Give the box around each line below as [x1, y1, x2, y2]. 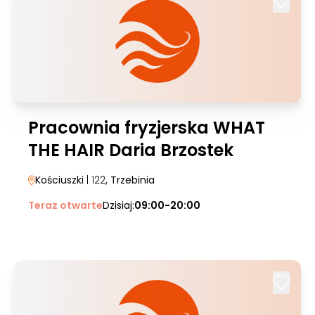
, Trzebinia [105, 173, 155, 187]
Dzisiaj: [103, 198, 134, 212]
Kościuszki [35, 173, 84, 187]
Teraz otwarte [28, 198, 103, 212]
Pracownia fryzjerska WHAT [28, 116, 265, 139]
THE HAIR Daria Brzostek [28, 139, 233, 162]
